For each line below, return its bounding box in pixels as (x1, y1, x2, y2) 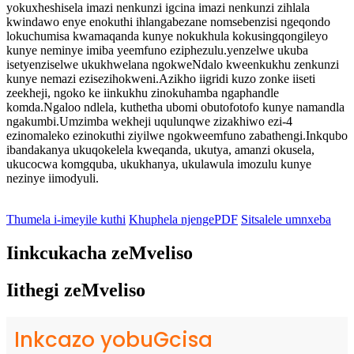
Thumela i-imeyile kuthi (6, 212, 126, 226)
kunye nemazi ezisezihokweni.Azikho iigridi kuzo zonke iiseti (6, 71, 315, 85)
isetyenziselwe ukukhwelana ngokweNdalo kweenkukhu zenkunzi (6, 57, 339, 71)
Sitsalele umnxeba (241, 212, 331, 226)
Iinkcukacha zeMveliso (6, 242, 193, 263)
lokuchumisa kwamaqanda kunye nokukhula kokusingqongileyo (6, 28, 328, 43)
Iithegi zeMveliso (6, 279, 145, 300)
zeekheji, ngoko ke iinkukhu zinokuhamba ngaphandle (6, 85, 279, 100)
